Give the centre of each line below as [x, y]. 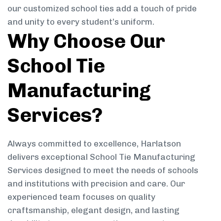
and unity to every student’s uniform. [81, 21]
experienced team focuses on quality [81, 197]
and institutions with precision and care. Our [96, 183]
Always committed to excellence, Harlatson [94, 143]
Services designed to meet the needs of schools [103, 170]
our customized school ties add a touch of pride [102, 8]
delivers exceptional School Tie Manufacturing [101, 157]
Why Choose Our [86, 41]
